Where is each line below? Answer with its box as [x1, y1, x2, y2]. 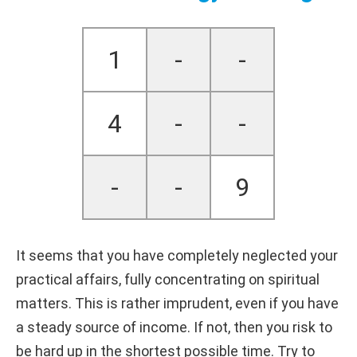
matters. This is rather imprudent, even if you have [16, 294, 339, 312]
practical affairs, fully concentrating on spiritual [16, 270, 320, 288]
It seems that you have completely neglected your [16, 246, 338, 264]
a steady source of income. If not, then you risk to [16, 318, 332, 335]
